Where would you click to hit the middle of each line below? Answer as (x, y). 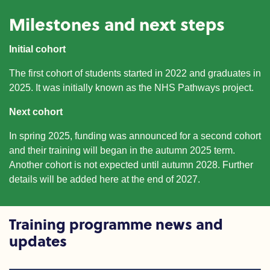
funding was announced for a (135, 136)
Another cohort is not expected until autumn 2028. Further (131, 165)
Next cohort (36, 112)
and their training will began (69, 150)
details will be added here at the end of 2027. (105, 179)
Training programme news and (116, 224)
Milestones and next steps (117, 24)
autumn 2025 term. (195, 150)
